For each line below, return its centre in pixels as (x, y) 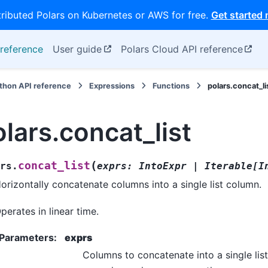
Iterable (229, 166)
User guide (77, 49)
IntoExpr (163, 166)
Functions (171, 86)
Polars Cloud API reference (182, 49)
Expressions (112, 86)
